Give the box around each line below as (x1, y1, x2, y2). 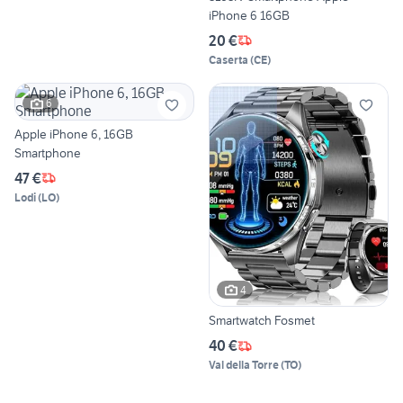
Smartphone (14, 144, 81, 161)
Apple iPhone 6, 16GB (14, 125, 133, 142)
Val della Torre (209, 358, 279, 372)
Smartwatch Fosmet (209, 312, 315, 329)
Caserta (209, 52, 248, 67)
